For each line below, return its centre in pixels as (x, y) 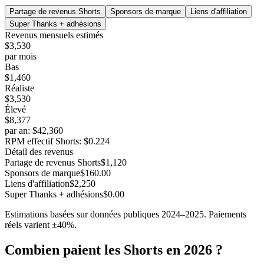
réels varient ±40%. (41, 225)
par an (16, 130)
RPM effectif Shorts (42, 141)
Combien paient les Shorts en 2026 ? (114, 250)
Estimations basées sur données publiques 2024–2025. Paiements (126, 214)
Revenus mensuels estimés (54, 35)
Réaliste (19, 88)
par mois (21, 56)
